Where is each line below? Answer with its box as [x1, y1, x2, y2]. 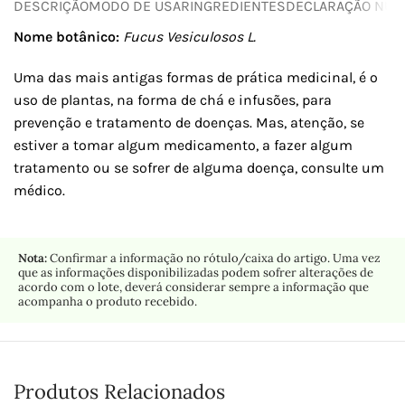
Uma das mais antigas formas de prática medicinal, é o [14, 68, 378, 86]
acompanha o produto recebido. [18, 293, 197, 309]
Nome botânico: [14, 27, 119, 45]
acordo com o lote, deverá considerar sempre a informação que [18, 278, 369, 295]
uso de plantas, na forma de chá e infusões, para [14, 90, 332, 108]
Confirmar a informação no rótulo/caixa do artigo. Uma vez [47, 250, 381, 266]
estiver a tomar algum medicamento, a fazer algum [14, 136, 353, 154]
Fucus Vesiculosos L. [119, 27, 256, 45]
